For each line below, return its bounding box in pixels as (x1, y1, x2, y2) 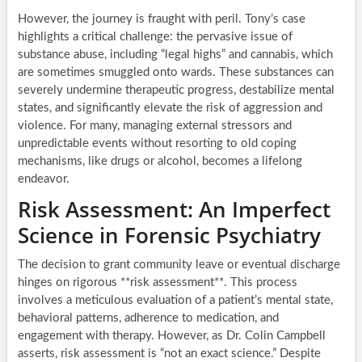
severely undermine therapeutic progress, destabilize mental (17, 84, 335, 97)
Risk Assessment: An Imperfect (17, 195, 330, 225)
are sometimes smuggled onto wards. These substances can (17, 66, 334, 79)
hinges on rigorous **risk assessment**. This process (17, 276, 297, 289)
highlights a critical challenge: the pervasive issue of (17, 31, 293, 44)
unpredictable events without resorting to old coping (17, 137, 297, 150)
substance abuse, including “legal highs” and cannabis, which (17, 48, 333, 61)
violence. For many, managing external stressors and (17, 120, 292, 133)
